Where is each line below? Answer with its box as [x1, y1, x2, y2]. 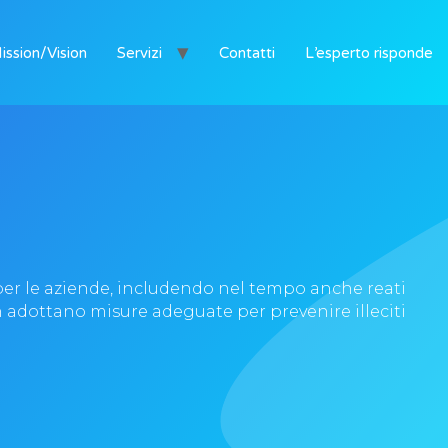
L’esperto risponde [305, 43, 433, 62]
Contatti [219, 43, 275, 62]
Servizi [117, 43, 162, 62]
